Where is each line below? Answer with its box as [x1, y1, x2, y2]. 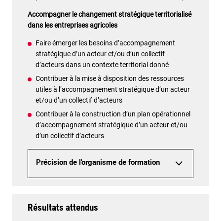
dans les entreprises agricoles [28, 21, 117, 29]
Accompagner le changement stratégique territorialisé [28, 10, 191, 18]
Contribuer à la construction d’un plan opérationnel [36, 110, 190, 118]
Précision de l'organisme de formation [36, 158, 160, 167]
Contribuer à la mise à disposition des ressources [36, 74, 184, 83]
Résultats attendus [28, 201, 98, 213]
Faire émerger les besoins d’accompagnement [36, 39, 175, 47]
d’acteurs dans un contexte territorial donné [36, 61, 169, 69]
